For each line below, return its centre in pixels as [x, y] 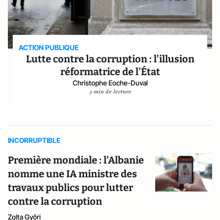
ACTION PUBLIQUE [49, 47]
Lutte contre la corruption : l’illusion [110, 59]
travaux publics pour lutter [70, 188]
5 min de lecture [110, 92]
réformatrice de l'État [110, 72]
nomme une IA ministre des [72, 174]
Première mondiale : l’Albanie [76, 160]
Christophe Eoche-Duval [110, 83]
